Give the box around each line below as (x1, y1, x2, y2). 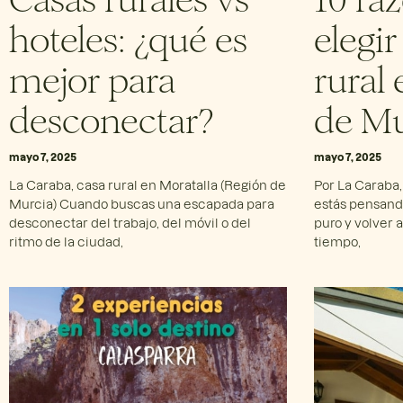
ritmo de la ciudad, (9, 233, 123, 249)
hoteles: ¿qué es (9, 9, 247, 62)
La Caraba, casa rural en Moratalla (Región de (9, 176, 286, 193)
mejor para (9, 49, 175, 103)
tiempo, (313, 233, 361, 249)
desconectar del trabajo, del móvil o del (9, 214, 251, 230)
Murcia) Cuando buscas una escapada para (9, 195, 274, 211)
